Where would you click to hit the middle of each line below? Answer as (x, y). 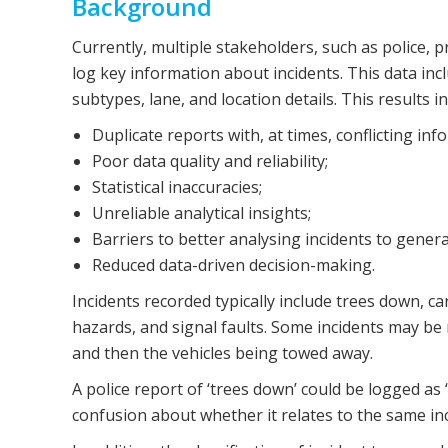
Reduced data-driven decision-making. (233, 265)
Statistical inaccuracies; (177, 187)
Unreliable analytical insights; (201, 213)
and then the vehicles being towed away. (222, 353)
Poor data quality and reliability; (210, 161)
